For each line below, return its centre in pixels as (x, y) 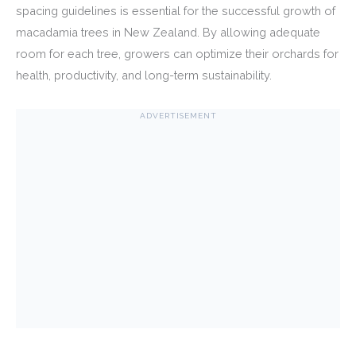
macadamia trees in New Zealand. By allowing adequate (168, 32)
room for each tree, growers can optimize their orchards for (177, 53)
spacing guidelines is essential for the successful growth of (176, 10)
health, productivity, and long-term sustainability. (144, 75)
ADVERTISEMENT (178, 115)
